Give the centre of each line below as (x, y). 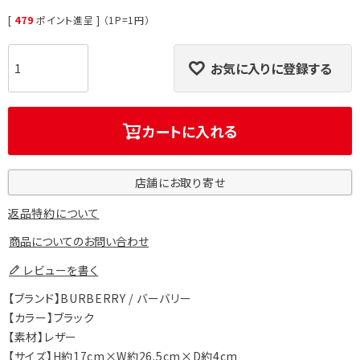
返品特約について (54, 213)
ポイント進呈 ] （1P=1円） (93, 20)
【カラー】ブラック (51, 318)
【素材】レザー (43, 337)
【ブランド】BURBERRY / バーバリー (100, 299)
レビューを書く (61, 270)
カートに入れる (190, 131)
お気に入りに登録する (271, 69)
